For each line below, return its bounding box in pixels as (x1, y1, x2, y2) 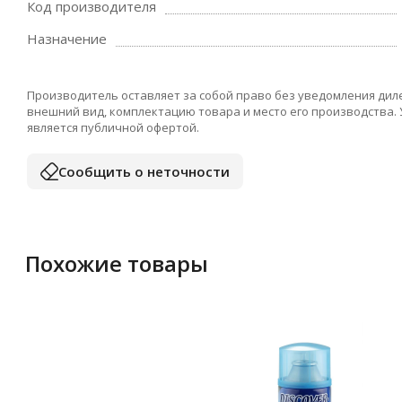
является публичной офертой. (27, 119, 199, 135)
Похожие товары (25, 249, 208, 278)
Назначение (27, 30, 107, 48)
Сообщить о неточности (58, 162, 230, 180)
